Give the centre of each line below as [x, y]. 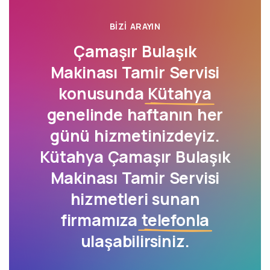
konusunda [103, 93]
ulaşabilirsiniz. [135, 241]
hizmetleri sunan [135, 199]
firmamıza [101, 220]
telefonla [175, 220]
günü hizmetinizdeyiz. [135, 136]
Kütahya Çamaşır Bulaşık [135, 157]
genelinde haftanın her [135, 115]
